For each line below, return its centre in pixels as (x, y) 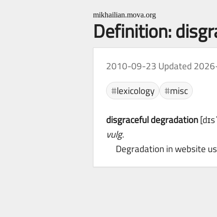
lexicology (135, 90)
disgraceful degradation (152, 120)
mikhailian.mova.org (124, 15)
